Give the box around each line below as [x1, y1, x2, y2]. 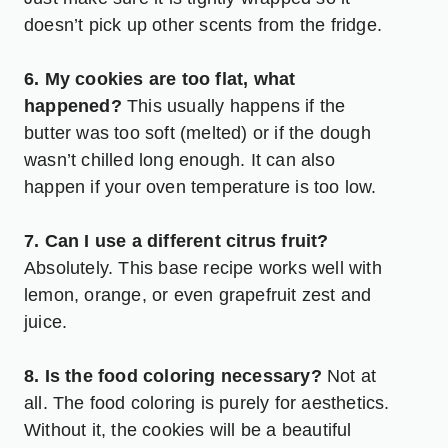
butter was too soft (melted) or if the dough [24, 122, 371, 143]
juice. [24, 311, 68, 332]
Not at [321, 365, 377, 386]
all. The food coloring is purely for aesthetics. [24, 392, 390, 413]
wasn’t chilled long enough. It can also [24, 149, 335, 170]
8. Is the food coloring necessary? [24, 365, 322, 386]
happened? [24, 95, 122, 116]
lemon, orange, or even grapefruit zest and [24, 284, 372, 305]
